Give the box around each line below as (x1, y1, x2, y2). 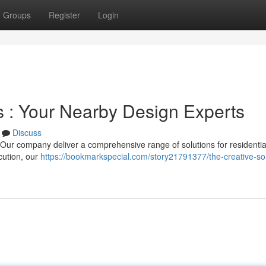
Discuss (12, 126, 42, 138)
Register (49, 9, 80, 21)
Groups (3, 9, 31, 21)
